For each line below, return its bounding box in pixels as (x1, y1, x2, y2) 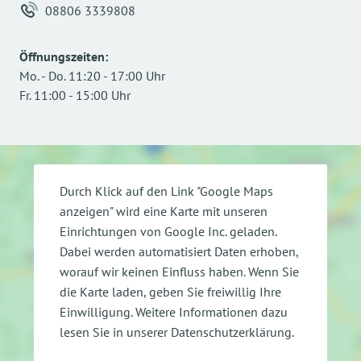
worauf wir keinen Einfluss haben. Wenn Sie (60, 263, 299, 280)
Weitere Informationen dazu (135, 303, 288, 320)
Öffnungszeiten (19, 48, 105, 64)
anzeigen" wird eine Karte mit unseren (60, 202, 268, 219)
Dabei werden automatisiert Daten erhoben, (60, 243, 299, 259)
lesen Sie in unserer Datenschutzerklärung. (60, 323, 294, 340)
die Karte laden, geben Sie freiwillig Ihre (60, 283, 281, 300)
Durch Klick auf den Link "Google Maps (60, 182, 273, 199)
